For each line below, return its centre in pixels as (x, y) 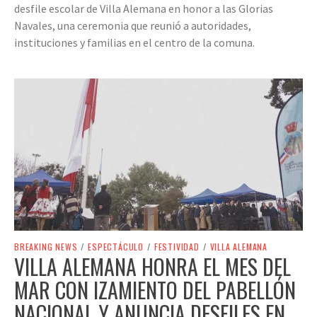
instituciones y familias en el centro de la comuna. (134, 42)
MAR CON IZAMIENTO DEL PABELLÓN (155, 290)
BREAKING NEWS (46, 247)
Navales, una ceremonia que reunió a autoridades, (133, 25)
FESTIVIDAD (177, 247)
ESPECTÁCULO (116, 247)
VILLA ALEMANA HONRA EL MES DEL (152, 267)
